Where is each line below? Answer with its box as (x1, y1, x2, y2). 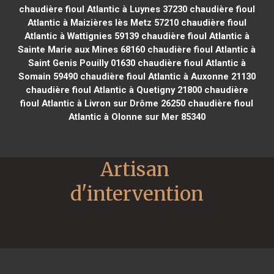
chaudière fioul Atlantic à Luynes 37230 (18, 3, 187, 15)
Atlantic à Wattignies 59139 (24, 30, 139, 42)
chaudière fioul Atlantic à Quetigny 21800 (25, 84, 202, 95)
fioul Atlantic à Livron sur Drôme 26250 (20, 97, 186, 109)
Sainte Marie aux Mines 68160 (18, 43, 146, 55)
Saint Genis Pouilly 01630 (28, 57, 135, 68)
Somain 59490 (18, 70, 78, 82)
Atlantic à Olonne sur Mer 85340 (68, 111, 206, 122)
